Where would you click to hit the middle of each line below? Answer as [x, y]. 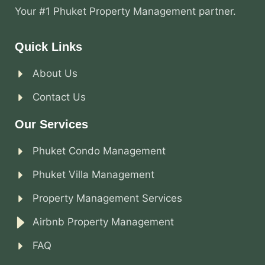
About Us [55, 74]
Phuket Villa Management [93, 175]
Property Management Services [107, 198]
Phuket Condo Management [99, 151]
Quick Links [49, 47]
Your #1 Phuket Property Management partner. [125, 11]
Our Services [51, 125]
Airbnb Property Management [103, 222]
